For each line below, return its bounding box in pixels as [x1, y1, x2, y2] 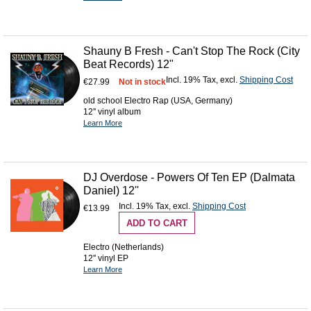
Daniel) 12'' [83, 185, 139, 197]
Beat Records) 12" [83, 58, 174, 71]
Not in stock [119, 77, 166, 87]
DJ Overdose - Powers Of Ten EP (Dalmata [83, 171, 295, 184]
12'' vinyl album [83, 107, 141, 117]
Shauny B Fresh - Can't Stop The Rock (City [83, 45, 300, 58]
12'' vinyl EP [83, 253, 128, 263]
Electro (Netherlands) [83, 242, 164, 252]
